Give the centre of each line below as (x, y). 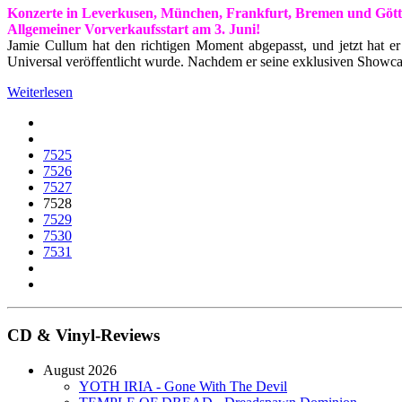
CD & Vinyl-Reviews (83, 335)
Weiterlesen (40, 92)
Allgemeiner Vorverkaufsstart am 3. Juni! (134, 30)
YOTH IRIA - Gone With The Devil (183, 386)
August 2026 (80, 370)
